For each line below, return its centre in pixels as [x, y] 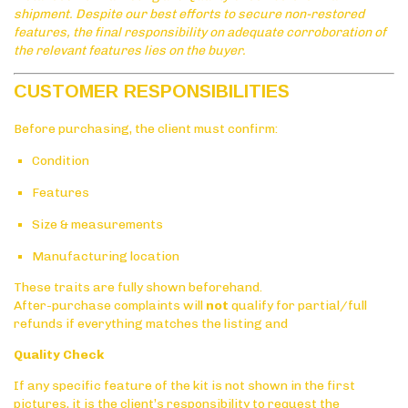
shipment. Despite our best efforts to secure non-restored [189, 14]
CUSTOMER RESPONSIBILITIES [152, 91]
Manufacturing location [106, 256]
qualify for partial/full [298, 305]
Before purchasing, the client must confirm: [146, 128]
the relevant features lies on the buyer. [131, 50]
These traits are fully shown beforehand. [138, 287]
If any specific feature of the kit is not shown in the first [184, 385]
